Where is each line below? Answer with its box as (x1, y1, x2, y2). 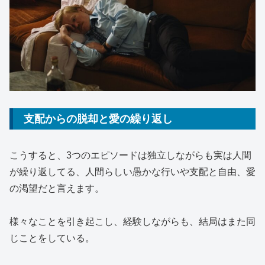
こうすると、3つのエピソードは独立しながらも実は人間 (9, 150, 251, 160)
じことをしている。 (9, 233, 95, 244)
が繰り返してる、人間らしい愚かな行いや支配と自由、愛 (9, 166, 256, 177)
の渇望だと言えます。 (9, 183, 104, 193)
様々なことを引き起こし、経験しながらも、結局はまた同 (9, 216, 256, 227)
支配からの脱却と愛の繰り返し (24, 113, 173, 125)
